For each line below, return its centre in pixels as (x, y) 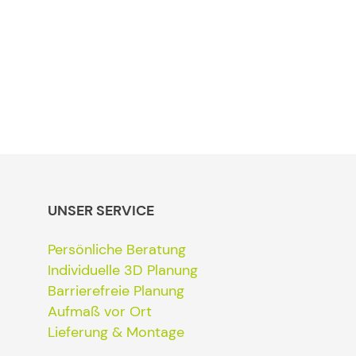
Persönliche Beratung (117, 250)
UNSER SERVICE (101, 211)
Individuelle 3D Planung (123, 270)
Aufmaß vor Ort (100, 311)
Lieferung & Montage (116, 332)
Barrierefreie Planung (116, 291)
